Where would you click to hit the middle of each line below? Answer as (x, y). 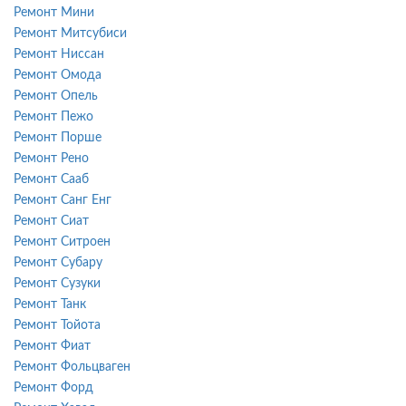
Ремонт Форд (53, 387)
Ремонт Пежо (53, 116)
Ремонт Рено (51, 158)
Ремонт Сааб (51, 179)
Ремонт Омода (58, 75)
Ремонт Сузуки (57, 283)
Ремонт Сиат (51, 221)
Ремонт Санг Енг (63, 200)
